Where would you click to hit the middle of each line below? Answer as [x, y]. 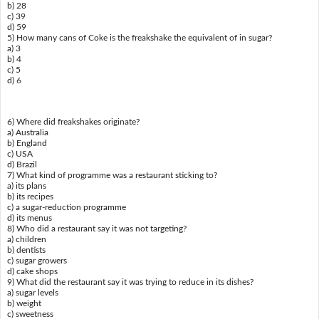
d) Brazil [22, 165]
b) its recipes [30, 197]
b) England [27, 143]
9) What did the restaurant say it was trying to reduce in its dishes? [130, 282]
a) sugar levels [32, 293]
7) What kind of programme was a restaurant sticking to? [112, 176]
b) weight [24, 304]
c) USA [20, 154]
